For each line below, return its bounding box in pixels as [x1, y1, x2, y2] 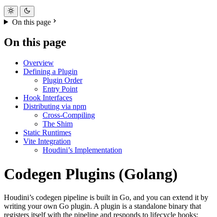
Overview [23, 59, 54, 67]
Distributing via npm [23, 102, 86, 111]
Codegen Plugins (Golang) [4, 165, 178, 183]
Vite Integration [23, 137, 71, 146]
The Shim [43, 120, 73, 128]
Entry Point [43, 85, 77, 93]
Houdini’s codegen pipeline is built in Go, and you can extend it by [4, 193, 208, 202]
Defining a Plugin [23, 67, 77, 76]
